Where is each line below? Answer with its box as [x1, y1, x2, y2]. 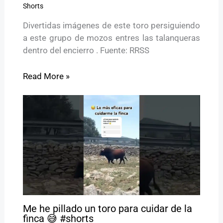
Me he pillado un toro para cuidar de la [22, 202, 192, 215]
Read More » [22, 71, 70, 81]
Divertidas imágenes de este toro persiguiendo [22, 20, 201, 30]
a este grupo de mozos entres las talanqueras [22, 32, 201, 43]
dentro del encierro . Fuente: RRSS [22, 45, 149, 55]
